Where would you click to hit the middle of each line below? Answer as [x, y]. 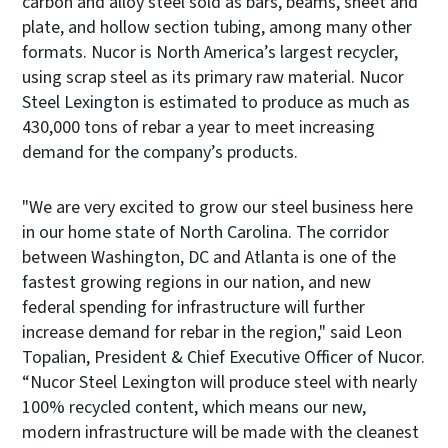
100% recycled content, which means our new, [194, 407]
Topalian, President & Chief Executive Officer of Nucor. [223, 357]
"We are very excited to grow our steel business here [217, 207]
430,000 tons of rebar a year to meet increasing [198, 127]
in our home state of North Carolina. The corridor [205, 232]
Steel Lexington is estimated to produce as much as [216, 102]
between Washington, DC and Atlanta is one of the [209, 257]
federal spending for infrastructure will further [193, 307]
